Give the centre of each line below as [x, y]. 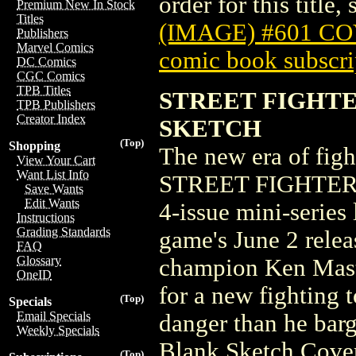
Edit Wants [52, 203]
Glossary [39, 260]
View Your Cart [56, 160]
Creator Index [51, 119]
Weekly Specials [58, 330]
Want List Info [53, 174]
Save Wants [54, 189]
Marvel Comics [55, 47]
